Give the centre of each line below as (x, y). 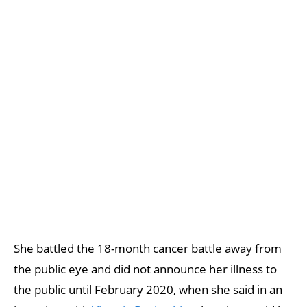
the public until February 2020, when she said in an (148, 289)
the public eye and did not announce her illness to (145, 269)
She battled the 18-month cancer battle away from (148, 248)
